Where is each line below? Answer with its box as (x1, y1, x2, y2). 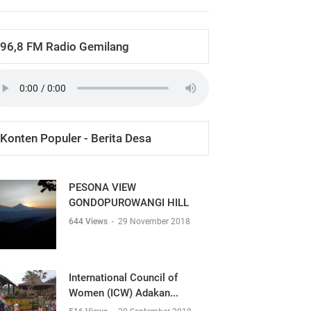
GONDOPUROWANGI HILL (69, 196, 189, 209)
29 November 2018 (118, 217, 190, 226)
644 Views (69, 217, 110, 226)
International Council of (69, 271, 178, 284)
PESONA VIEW (69, 181, 136, 194)
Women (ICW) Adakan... (69, 287, 178, 299)
